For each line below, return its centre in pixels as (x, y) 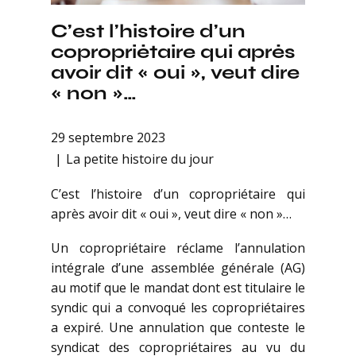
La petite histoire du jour (140, 159)
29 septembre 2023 (108, 138)
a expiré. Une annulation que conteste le (178, 328)
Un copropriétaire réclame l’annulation (178, 248)
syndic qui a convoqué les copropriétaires (178, 308)
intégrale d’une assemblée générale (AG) (178, 268)
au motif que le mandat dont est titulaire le (178, 288)
